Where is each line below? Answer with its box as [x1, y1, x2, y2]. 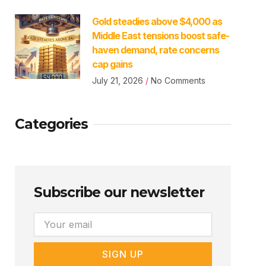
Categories [15, 115, 88, 132]
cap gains [91, 58, 132, 70]
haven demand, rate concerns [91, 43, 219, 56]
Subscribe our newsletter [34, 183, 205, 201]
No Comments [148, 75, 205, 85]
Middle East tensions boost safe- [91, 29, 229, 42]
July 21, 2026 [91, 75, 145, 85]
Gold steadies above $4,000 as [91, 15, 222, 27]
